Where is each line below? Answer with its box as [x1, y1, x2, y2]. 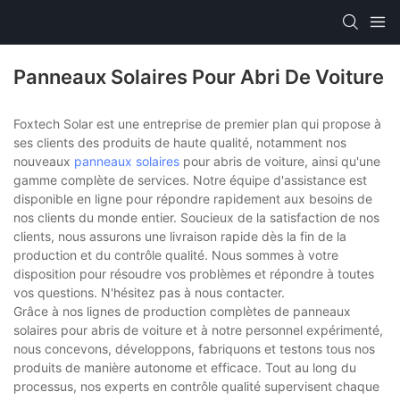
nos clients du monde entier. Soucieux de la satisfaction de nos [13, 210, 379, 226]
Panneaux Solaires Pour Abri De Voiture [13, 65, 384, 89]
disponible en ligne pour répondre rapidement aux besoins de [13, 191, 372, 207]
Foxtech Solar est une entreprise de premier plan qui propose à [13, 116, 381, 132]
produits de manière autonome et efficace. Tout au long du [13, 360, 356, 376]
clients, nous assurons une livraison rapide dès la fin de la [13, 229, 346, 245]
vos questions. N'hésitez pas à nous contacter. [13, 285, 285, 301]
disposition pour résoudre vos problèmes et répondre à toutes [13, 266, 374, 282]
